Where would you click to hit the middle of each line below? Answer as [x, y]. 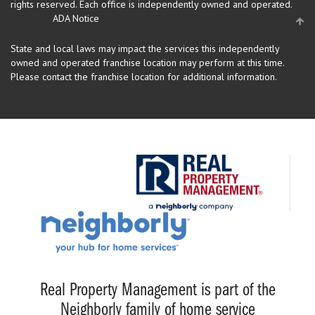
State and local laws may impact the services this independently [145, 48]
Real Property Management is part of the [157, 290]
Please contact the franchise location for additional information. [144, 76]
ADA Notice [76, 18]
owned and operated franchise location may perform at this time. [147, 62]
